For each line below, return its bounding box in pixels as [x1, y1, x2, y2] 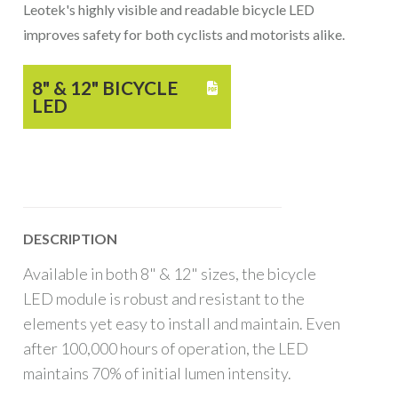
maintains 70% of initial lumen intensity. [23, 362, 292, 383]
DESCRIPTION [23, 229, 118, 247]
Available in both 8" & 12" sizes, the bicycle [23, 263, 317, 283]
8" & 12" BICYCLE [32, 76, 179, 99]
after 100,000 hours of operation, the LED [23, 338, 309, 358]
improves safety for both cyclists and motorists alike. [23, 26, 346, 44]
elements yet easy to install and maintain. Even [23, 313, 341, 333]
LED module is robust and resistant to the [23, 288, 306, 308]
